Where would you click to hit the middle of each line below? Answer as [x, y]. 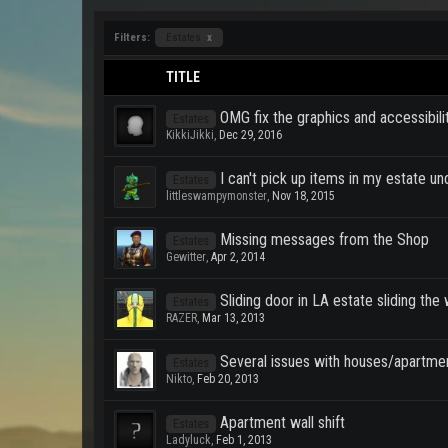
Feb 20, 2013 [228, 379]
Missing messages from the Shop [324, 239]
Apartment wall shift [282, 422]
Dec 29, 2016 [250, 135]
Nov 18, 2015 [303, 196]
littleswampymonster [216, 196]
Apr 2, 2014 [238, 257]
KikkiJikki [190, 135]
